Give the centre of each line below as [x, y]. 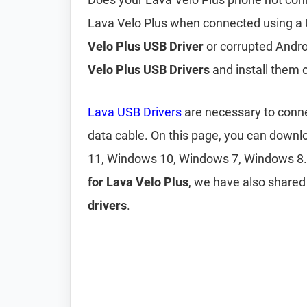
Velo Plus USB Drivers [149, 70]
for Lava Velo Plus [138, 182]
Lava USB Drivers [135, 112]
